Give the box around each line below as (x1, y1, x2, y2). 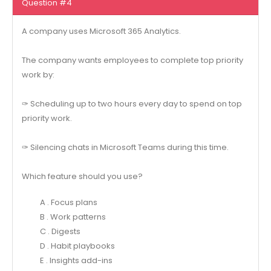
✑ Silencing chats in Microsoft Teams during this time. (21, 142, 229, 154)
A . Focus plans (39, 196, 97, 208)
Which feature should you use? (21, 171, 143, 183)
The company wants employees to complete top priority (21, 54, 243, 67)
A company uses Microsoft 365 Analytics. (21, 25, 181, 38)
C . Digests (39, 225, 80, 237)
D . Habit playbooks (39, 240, 115, 252)
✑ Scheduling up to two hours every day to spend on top (21, 98, 242, 110)
